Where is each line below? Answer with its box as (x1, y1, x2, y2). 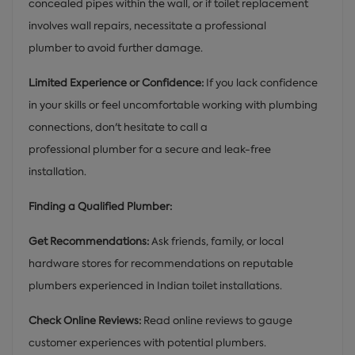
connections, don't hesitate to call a (29, 120, 210, 134)
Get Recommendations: (29, 234, 151, 248)
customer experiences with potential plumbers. (29, 335, 266, 349)
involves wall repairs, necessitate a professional (29, 18, 269, 32)
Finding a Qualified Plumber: (29, 199, 172, 213)
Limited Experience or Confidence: (29, 75, 206, 90)
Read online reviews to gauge (141, 313, 292, 327)
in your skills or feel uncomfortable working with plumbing (29, 97, 318, 112)
